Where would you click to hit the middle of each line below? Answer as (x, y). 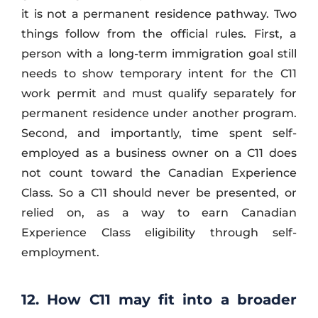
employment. (60, 252)
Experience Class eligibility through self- (159, 232)
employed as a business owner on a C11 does (159, 153)
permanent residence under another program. (159, 113)
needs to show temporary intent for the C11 (159, 73)
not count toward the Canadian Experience (159, 172)
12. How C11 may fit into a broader (159, 299)
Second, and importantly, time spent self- (159, 133)
